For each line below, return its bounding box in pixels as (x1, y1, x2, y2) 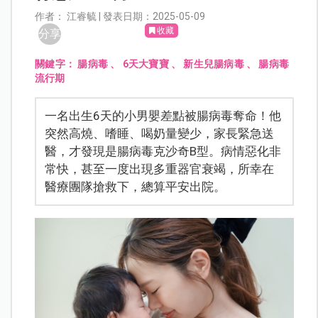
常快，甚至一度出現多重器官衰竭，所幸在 (45, 162, 275, 177)
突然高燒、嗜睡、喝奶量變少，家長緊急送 (45, 126, 275, 141)
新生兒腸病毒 (183, 58, 244, 70)
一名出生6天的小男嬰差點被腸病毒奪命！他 (45, 109, 282, 124)
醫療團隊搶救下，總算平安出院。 (45, 180, 226, 194)
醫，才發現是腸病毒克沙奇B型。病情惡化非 (45, 144, 282, 159)
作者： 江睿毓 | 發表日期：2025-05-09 (35, 11, 206, 23)
